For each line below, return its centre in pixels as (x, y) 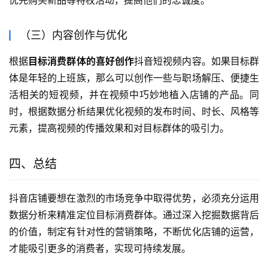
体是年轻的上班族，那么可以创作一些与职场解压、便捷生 (134, 77)
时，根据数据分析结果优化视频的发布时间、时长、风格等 (134, 111)
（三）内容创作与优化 (74, 35)
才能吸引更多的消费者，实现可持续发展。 (100, 248)
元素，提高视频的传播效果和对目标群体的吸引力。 (119, 128)
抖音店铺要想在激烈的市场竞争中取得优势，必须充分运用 (134, 198)
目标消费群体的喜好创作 (81, 61)
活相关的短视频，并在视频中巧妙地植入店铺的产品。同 (134, 94)
